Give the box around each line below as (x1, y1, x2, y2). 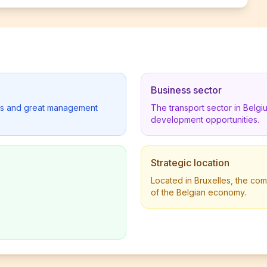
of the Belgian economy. (151, 187, 246, 197)
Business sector (151, 84, 222, 96)
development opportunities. (151, 114, 259, 125)
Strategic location (151, 157, 229, 169)
